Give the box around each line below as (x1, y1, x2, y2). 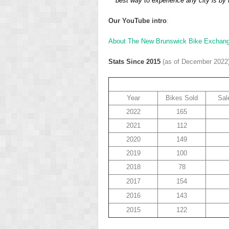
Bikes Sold (166, 94, 198, 102)
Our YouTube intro (108, 16, 167, 25)
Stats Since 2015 (108, 57, 163, 65)
